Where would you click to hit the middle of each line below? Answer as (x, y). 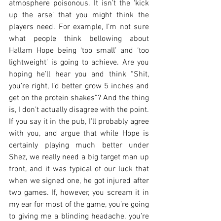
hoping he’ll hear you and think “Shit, (79, 74)
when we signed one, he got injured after (79, 181)
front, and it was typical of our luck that (79, 169)
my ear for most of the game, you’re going (79, 204)
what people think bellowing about (79, 39)
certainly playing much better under (79, 145)
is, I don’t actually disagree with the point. (79, 110)
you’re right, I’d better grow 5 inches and (79, 86)
